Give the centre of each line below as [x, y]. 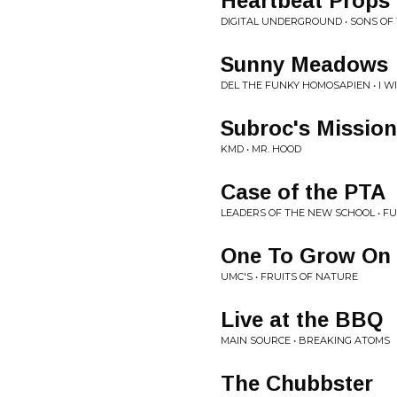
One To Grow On [306, 256]
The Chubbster [297, 383]
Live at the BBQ [302, 319]
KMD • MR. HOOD [261, 149]
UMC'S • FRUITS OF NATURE [289, 276]
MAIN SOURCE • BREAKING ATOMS [305, 340]
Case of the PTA [303, 192]
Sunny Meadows [304, 64]
